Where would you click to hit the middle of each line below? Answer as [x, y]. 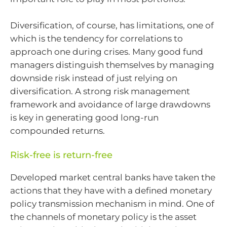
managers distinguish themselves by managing [112, 65]
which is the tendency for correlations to [97, 38]
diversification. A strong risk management [100, 91]
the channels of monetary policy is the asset [103, 217]
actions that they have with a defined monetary [111, 191]
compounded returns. [58, 130]
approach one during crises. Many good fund [107, 51]
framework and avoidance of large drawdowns [110, 104]
